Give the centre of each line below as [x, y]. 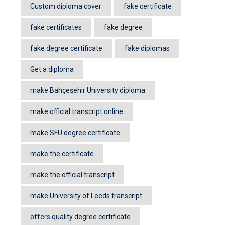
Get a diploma [52, 69]
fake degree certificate [66, 48]
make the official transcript [72, 175]
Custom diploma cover [66, 6]
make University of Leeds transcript [86, 196]
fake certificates [56, 27]
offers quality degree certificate [80, 217]
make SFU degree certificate [75, 132]
